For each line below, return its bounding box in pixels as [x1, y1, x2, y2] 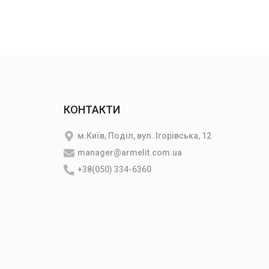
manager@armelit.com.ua [77, 148, 182, 157]
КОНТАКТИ [64, 103, 120, 116]
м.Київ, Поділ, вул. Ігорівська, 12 [77, 131, 211, 141]
